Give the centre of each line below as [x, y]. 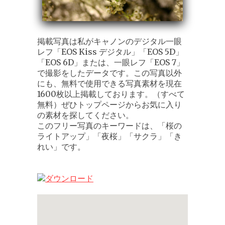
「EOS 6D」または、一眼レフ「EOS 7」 [111, 63]
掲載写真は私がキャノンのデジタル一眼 [109, 41]
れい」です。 [61, 147]
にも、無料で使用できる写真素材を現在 [109, 84]
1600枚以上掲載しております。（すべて [111, 94]
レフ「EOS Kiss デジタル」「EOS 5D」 [110, 52]
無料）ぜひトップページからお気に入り [109, 105]
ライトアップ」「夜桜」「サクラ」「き [109, 136]
